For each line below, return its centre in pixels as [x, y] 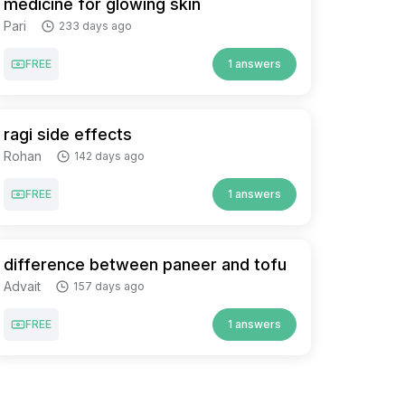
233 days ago [95, 26]
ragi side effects [68, 134]
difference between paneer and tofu [145, 264]
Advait [22, 286]
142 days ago [109, 156]
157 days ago [109, 286]
